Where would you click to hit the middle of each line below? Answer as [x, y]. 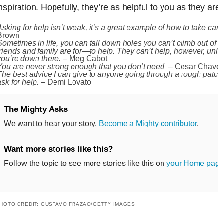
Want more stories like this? [58, 149]
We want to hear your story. [51, 123]
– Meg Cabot [85, 58]
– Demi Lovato [66, 82]
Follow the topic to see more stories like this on [85, 163]
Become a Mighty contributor [147, 123]
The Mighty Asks [36, 109]
